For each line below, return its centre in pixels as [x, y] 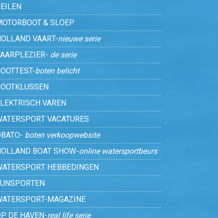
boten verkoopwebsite [62, 135]
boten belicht [57, 71]
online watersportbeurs [118, 151]
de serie [63, 55]
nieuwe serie [79, 39]
